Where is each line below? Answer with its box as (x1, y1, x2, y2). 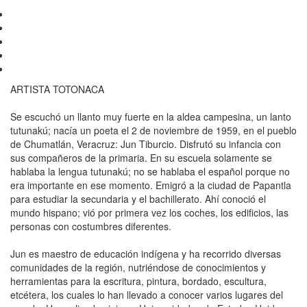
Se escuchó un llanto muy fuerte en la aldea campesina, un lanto (10, 110, 291, 124)
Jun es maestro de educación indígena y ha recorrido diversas (10, 247, 281, 261)
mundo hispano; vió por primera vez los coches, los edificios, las (10, 206, 288, 220)
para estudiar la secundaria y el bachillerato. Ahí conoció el (10, 192, 266, 206)
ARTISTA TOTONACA (10, 82, 104, 97)
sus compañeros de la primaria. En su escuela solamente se (10, 151, 272, 165)
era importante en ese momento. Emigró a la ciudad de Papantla (10, 178, 291, 193)
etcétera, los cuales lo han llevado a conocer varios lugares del (10, 288, 283, 302)
